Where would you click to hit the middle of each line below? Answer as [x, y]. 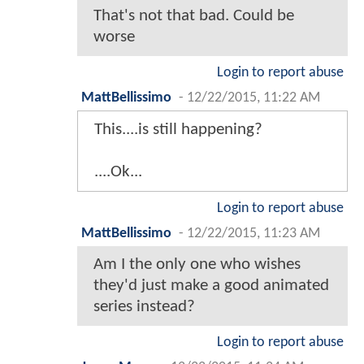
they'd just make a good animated [211, 286]
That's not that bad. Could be [194, 16]
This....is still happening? [178, 130]
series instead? [144, 307]
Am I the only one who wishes [197, 265]
